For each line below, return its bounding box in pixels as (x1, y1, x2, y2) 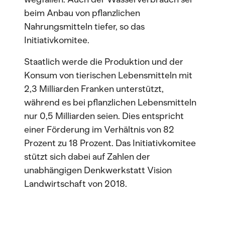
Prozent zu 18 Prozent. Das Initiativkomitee (24, 138, 196, 149)
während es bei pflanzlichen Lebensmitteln (24, 97, 196, 108)
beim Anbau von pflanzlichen (24, 8, 140, 19)
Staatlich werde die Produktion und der (24, 56, 183, 67)
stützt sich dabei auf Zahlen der (24, 151, 150, 162)
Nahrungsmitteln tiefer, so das (24, 21, 145, 32)
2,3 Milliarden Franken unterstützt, (24, 83, 164, 94)
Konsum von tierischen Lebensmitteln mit (24, 70, 192, 81)
